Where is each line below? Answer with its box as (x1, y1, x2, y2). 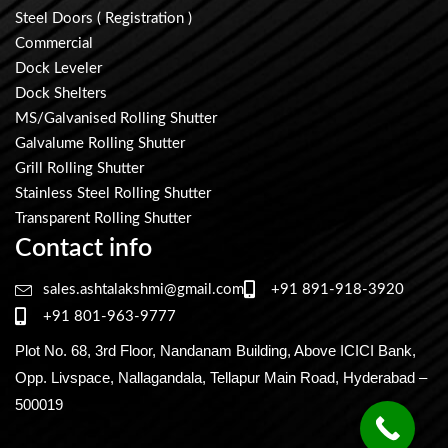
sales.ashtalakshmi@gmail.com (42, 281, 244, 297)
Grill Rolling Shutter (15, 160, 144, 176)
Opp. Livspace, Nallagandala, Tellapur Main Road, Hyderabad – (15, 368, 427, 386)
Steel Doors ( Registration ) (15, 10, 192, 26)
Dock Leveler (15, 60, 102, 76)
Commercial (15, 35, 93, 51)
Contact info (15, 235, 152, 261)
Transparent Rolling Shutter (15, 210, 191, 226)
